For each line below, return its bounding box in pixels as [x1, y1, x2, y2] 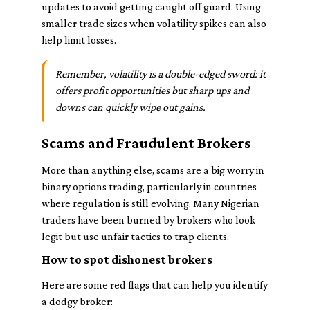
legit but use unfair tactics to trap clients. [42, 230, 229, 242]
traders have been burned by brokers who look [42, 214, 255, 226]
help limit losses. [42, 34, 116, 46]
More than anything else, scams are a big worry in [42, 164, 264, 176]
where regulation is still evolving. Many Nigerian [42, 197, 259, 209]
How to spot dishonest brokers [42, 253, 212, 266]
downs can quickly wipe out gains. [55, 101, 206, 113]
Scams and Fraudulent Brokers [42, 134, 251, 152]
